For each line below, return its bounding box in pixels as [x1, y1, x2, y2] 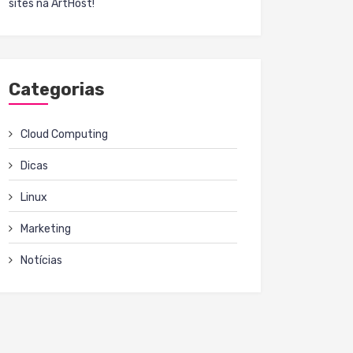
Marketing [20, 222, 71, 236]
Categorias [9, 79, 105, 100]
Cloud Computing [20, 128, 108, 141]
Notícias [20, 254, 62, 267]
